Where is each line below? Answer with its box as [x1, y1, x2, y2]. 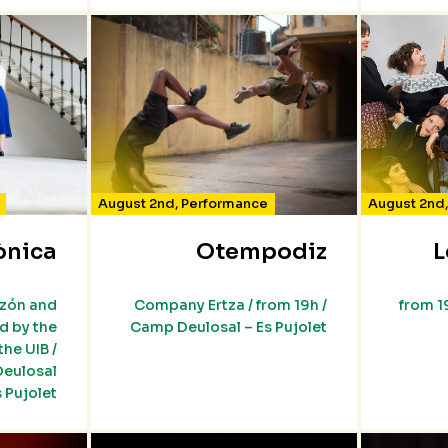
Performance [181, 195, 269, 213]
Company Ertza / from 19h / [133, 296, 327, 315]
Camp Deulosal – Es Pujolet [129, 318, 327, 337]
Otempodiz [195, 238, 327, 266]
